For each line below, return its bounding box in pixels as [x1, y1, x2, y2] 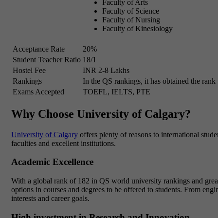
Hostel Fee [13, 66, 46, 74]
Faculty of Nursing [102, 15, 160, 24]
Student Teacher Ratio [13, 55, 81, 64]
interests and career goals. [11, 194, 90, 202]
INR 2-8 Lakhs [83, 66, 129, 74]
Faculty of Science [102, 6, 159, 15]
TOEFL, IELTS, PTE [83, 87, 150, 96]
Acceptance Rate [13, 44, 65, 53]
